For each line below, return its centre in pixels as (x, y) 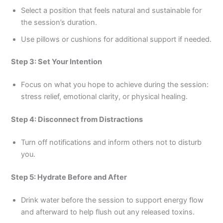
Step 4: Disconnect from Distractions (77, 120)
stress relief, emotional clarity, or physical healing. (105, 97)
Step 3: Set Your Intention (57, 62)
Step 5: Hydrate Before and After (69, 177)
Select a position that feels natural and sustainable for (111, 10)
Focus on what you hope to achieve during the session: (115, 85)
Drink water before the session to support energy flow (112, 200)
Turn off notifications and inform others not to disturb (111, 143)
